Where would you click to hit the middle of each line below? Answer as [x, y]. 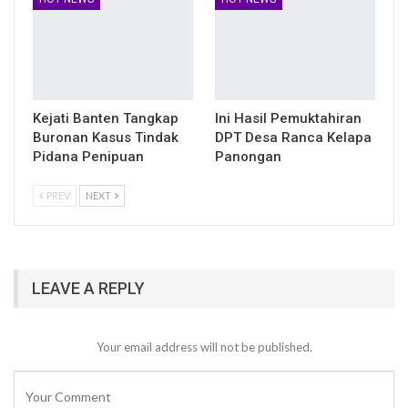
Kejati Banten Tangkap [106, 118]
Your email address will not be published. [204, 347]
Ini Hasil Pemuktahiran [288, 118]
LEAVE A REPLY [88, 288]
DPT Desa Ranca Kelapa [293, 137]
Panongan [248, 156]
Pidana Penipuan [88, 156]
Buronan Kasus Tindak [106, 137]
